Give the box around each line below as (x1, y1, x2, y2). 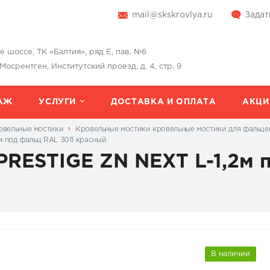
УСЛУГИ (39, 98, 77, 105)
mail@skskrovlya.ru (132, 11, 213, 19)
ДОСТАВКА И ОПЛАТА (111, 98, 216, 105)
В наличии (210, 251, 250, 258)
